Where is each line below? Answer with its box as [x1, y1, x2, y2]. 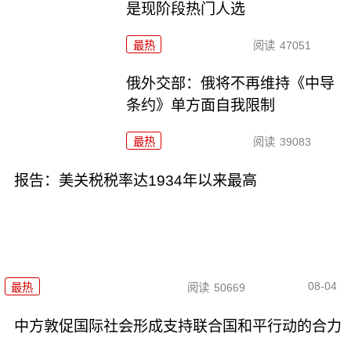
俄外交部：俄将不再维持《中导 [126, 75, 335, 92]
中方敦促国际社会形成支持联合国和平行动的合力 [13, 317, 342, 335]
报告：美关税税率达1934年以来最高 [13, 172, 257, 190]
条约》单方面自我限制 [126, 97, 276, 114]
